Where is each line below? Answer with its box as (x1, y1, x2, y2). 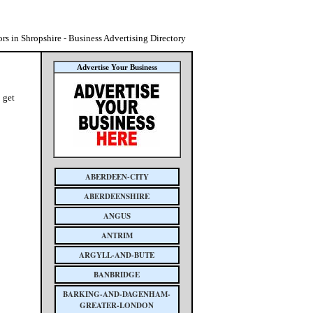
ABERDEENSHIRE (84, 191, 150, 202)
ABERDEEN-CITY (85, 171, 149, 182)
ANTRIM (101, 230, 133, 241)
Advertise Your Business (76, 63, 157, 71)
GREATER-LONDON (80, 300, 154, 311)
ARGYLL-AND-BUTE (79, 249, 154, 261)
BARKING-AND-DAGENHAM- (63, 289, 170, 300)
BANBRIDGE (94, 269, 140, 280)
